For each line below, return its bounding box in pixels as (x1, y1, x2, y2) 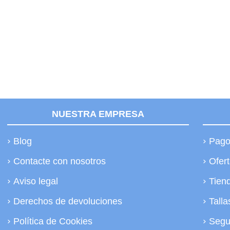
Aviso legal (13, 176, 58, 187)
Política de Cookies (13, 216, 92, 227)
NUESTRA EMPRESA (51, 109, 144, 120)
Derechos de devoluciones (13, 196, 122, 207)
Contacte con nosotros (13, 156, 106, 166)
